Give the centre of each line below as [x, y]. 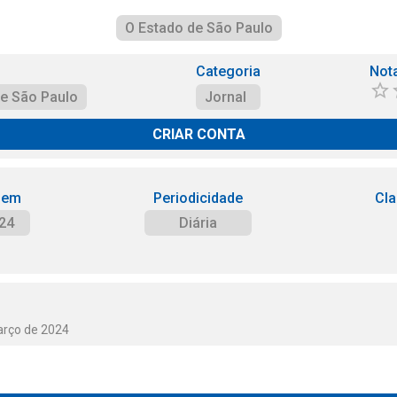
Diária [198, 223]
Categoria [228, 71]
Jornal [225, 97]
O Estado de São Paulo [198, 28]
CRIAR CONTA [198, 134]
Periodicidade [198, 198]
